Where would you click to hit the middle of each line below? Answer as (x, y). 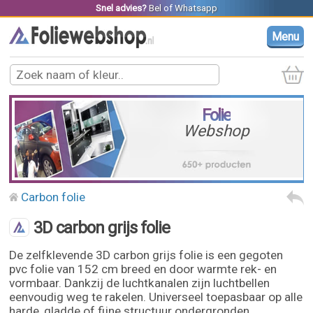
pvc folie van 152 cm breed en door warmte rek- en (143, 269)
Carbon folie (53, 197)
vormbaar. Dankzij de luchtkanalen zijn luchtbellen (140, 283)
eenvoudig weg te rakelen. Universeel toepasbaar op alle (156, 297)
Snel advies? (121, 8)
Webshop (217, 131)
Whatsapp (196, 8)
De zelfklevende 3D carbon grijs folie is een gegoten (146, 255)
